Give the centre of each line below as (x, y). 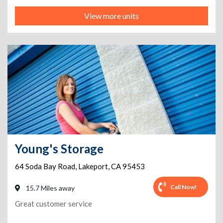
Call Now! (183, 187)
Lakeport (93, 166)
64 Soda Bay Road (45, 166)
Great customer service (54, 204)
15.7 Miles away (50, 188)
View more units (111, 16)
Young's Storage (59, 149)
